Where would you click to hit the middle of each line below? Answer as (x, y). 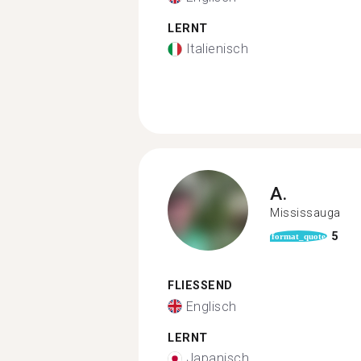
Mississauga (305, 212)
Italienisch (217, 49)
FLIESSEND (196, 286)
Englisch (211, 306)
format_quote (299, 236)
